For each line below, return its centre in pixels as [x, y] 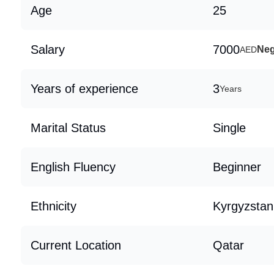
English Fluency [73, 167]
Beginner [237, 167]
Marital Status [68, 128]
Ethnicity [54, 206]
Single [229, 128]
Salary [48, 50]
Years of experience [84, 89]
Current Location [76, 245]
